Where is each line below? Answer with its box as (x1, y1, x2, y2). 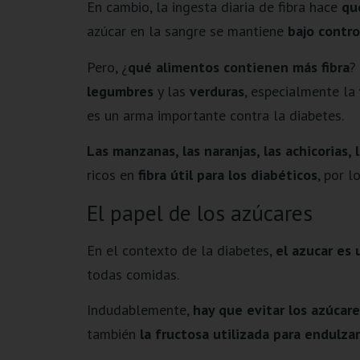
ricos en (86, 166, 138, 185)
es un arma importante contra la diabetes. (86, 105, 344, 125)
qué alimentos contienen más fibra (127, 57, 350, 76)
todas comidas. (86, 264, 179, 284)
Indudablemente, (86, 300, 193, 319)
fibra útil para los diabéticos (137, 166, 317, 185)
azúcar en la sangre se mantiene (86, 22, 288, 41)
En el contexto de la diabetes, (86, 240, 276, 260)
